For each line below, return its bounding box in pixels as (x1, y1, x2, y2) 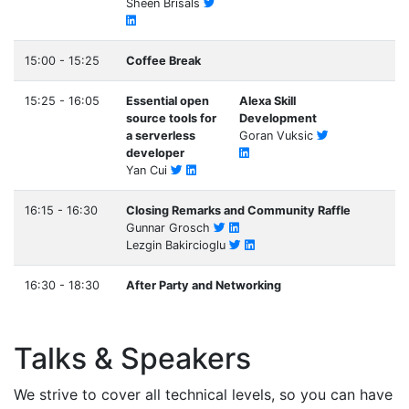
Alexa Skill (239, 94, 296, 108)
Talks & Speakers (14, 341, 251, 376)
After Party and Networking (126, 278, 281, 292)
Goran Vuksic (239, 129, 317, 142)
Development (239, 111, 317, 125)
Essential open (126, 94, 209, 108)
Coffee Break (126, 54, 201, 68)
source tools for (126, 111, 216, 125)
